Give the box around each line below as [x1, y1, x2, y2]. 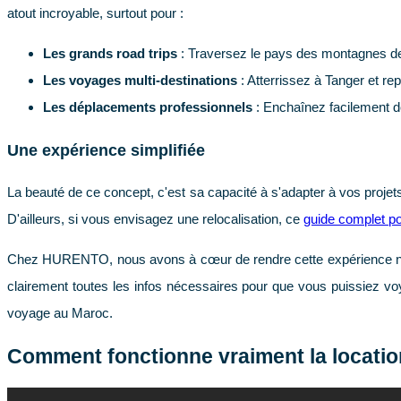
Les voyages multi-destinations [43, 73, 237, 89]
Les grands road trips [43, 46, 177, 62]
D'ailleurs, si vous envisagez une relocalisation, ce [7, 211, 303, 227]
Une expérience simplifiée [7, 141, 205, 159]
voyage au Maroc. [7, 305, 113, 321]
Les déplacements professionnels [43, 99, 252, 115]
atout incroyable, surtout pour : [7, 5, 183, 21]
